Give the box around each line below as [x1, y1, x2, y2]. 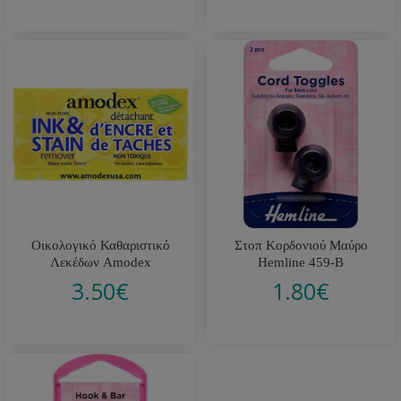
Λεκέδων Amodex [49, 254, 151, 269]
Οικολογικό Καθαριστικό [30, 237, 170, 252]
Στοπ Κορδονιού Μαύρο [234, 237, 368, 252]
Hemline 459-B [258, 254, 344, 269]
